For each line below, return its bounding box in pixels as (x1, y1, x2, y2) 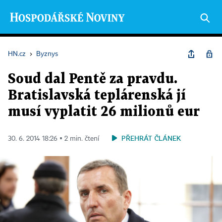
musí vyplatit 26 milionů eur (8, 106, 200, 118)
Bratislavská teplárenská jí (8, 89, 186, 102)
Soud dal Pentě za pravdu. (8, 73, 177, 86)
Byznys (36, 51, 58, 57)
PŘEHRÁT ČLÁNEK (121, 134, 181, 142)
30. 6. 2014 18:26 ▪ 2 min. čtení (8, 135, 99, 142)
